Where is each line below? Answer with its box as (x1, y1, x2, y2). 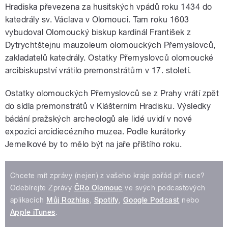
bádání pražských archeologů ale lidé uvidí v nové (5, 113, 192, 124)
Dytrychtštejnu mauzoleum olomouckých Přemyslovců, (5, 40, 216, 50)
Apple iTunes (10, 208, 55, 216)
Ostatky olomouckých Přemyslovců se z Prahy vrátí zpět (5, 88, 219, 98)
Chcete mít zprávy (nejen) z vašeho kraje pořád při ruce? (10, 171, 205, 180)
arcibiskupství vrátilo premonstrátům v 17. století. (5, 65, 191, 75)
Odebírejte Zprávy (10, 183, 74, 192)
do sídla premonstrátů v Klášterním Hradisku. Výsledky (5, 101, 211, 111)
